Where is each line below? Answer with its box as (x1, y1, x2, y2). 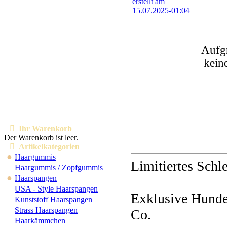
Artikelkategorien (15, 142, 80, 151)
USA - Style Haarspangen (15, 184, 98, 193)
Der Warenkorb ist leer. (4, 133, 78, 142)
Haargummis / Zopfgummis (15, 163, 103, 172)
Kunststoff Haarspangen (15, 195, 92, 204)
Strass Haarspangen (15, 206, 78, 214)
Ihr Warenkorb (15, 124, 72, 133)
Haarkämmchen (15, 216, 65, 225)
